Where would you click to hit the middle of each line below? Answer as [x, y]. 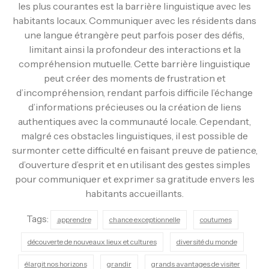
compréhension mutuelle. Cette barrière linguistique [134, 63]
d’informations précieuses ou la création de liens [134, 107]
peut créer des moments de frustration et [134, 78]
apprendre [74, 219]
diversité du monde [207, 241]
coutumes [216, 219]
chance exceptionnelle [144, 219]
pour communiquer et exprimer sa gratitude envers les [134, 179]
